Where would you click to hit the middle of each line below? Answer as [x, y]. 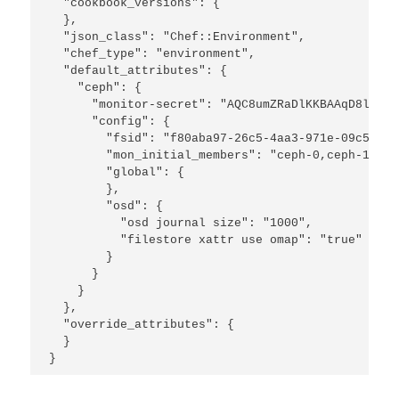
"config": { [110, 121]
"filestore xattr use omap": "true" [206, 240]
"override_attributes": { [142, 324]
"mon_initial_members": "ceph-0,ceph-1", [217, 155]
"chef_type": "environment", [153, 53]
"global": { [117, 172]
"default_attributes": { [138, 70]
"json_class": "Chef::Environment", [178, 37]
